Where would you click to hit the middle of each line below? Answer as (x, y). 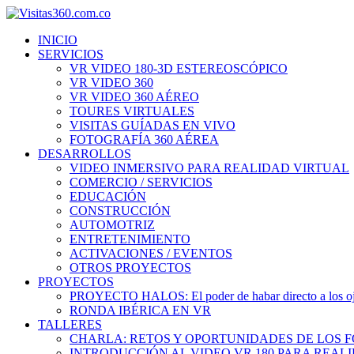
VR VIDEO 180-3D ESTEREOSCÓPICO (179, 68)
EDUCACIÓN (108, 196)
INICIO (58, 40)
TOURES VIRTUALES (132, 111)
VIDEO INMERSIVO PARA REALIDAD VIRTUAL (209, 168)
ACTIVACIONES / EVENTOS (151, 253)
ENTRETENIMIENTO (130, 239)
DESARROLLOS (85, 154)
